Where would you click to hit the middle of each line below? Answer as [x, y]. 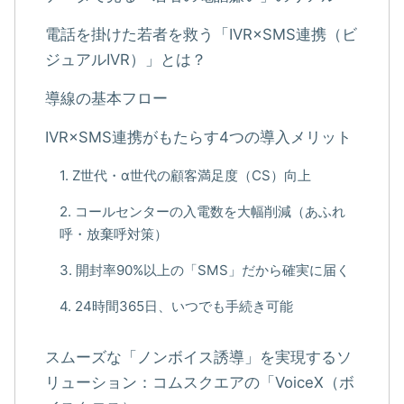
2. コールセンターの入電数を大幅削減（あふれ [202, 211]
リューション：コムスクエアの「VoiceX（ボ [200, 383]
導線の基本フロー [107, 99]
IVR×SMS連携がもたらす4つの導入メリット [199, 138]
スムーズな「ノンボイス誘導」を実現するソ [199, 358]
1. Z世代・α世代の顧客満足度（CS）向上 [185, 175]
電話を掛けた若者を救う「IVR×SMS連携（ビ [202, 34]
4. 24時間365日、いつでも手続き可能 [176, 307]
